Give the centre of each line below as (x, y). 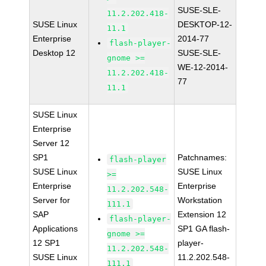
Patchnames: (202, 157)
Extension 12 (202, 214)
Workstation (200, 200)
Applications (56, 229)
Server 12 (51, 143)
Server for (52, 200)
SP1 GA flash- (204, 229)
